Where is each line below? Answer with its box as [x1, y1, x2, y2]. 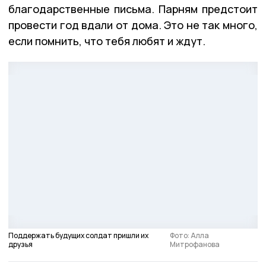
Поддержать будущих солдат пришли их [8, 230, 148, 240]
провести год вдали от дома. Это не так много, [8, 17, 258, 32]
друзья [8, 239, 33, 249]
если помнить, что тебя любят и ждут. [8, 33, 205, 48]
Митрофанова [169, 239, 220, 249]
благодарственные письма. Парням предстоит [8, 1, 258, 16]
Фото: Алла [169, 230, 209, 240]
